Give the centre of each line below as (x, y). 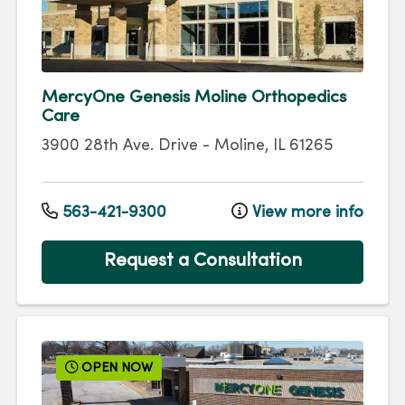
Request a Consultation (202, 262)
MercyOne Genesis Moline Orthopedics (194, 98)
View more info (306, 212)
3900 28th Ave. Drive (120, 146)
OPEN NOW (116, 368)
